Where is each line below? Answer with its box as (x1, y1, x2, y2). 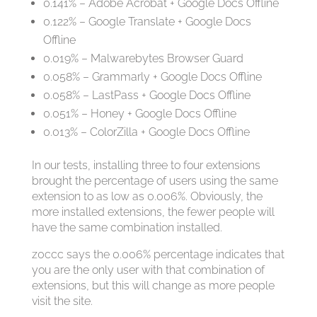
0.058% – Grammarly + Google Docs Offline (42, 70, 262, 84)
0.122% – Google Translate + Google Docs (42, 15, 251, 29)
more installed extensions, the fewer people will (31, 205, 275, 219)
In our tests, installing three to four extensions (31, 158, 260, 173)
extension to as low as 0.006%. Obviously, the (31, 190, 263, 204)
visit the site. (31, 294, 93, 309)
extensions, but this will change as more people (31, 279, 275, 293)
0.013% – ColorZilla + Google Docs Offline (42, 125, 250, 139)
